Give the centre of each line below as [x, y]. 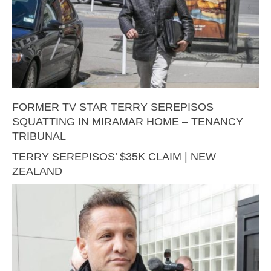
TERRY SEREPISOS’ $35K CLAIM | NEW [114, 156]
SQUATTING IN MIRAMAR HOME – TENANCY [128, 121]
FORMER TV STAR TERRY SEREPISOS [113, 107]
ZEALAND [37, 171]
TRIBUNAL [39, 136]
